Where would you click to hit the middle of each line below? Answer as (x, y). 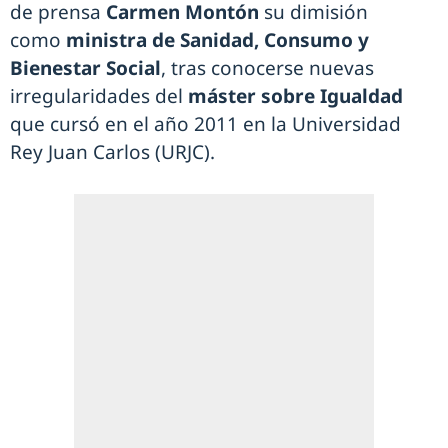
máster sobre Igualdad (295, 96)
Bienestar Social (85, 68)
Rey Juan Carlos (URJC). (115, 152)
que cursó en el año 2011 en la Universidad (205, 124)
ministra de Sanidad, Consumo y (217, 40)
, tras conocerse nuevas (267, 68)
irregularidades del (99, 96)
